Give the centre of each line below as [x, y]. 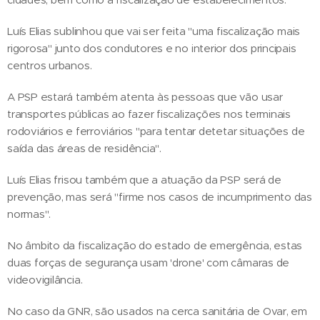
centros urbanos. [50, 66]
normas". [29, 214]
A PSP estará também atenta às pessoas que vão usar [145, 97]
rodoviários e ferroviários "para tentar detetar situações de [156, 131]
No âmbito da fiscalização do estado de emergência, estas [155, 246]
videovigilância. [45, 280]
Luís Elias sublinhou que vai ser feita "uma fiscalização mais [154, 31]
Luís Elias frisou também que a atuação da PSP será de [144, 180]
